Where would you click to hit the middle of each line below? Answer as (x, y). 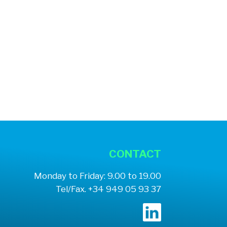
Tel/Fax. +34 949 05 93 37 (109, 189)
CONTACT (135, 154)
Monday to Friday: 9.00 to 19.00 (98, 176)
